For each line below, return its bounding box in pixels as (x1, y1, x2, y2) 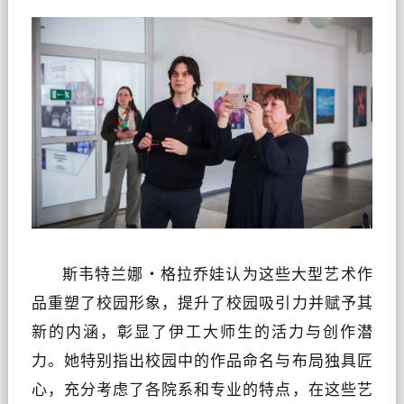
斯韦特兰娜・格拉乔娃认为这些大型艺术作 (61, 263, 373, 285)
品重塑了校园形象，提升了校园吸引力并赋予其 (31, 292, 373, 314)
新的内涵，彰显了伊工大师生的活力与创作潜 (31, 321, 373, 343)
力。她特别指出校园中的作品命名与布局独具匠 (31, 350, 373, 372)
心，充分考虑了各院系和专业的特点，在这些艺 (31, 379, 373, 400)
